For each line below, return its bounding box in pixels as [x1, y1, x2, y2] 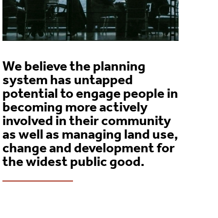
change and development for [2, 136, 175, 162]
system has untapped [2, 68, 133, 94]
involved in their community [2, 109, 171, 135]
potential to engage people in [2, 81, 178, 108]
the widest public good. [2, 149, 145, 176]
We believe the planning [2, 54, 145, 80]
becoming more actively [2, 95, 147, 121]
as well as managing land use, [2, 122, 178, 148]
